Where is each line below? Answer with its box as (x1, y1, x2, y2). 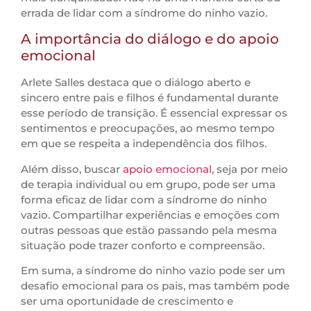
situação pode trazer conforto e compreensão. (21, 238, 264, 252)
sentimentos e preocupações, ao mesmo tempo (21, 121, 275, 135)
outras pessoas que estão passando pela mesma (21, 223, 277, 237)
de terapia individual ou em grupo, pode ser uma (21, 177, 276, 191)
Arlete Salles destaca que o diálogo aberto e (21, 76, 251, 90)
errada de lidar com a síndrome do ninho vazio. (21, 6, 267, 19)
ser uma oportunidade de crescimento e (21, 294, 233, 308)
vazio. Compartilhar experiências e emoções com (21, 208, 280, 221)
